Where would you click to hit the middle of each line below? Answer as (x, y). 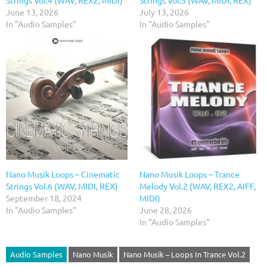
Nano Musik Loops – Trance (190, 174)
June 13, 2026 (32, 12)
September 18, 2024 (44, 198)
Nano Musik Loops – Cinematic (63, 174)
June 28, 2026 (166, 210)
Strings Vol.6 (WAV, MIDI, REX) (62, 186)
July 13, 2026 (164, 12)
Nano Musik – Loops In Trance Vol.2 (184, 254)
